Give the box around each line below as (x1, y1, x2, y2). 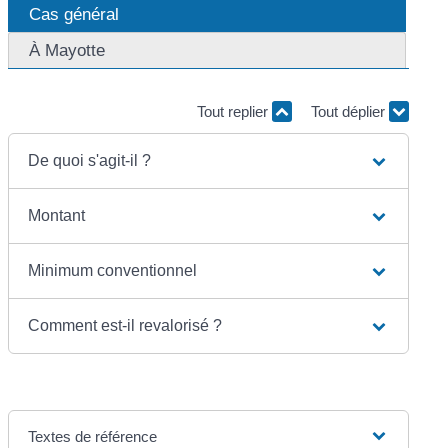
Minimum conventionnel (28, 261, 198, 279)
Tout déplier (310, 103, 389, 121)
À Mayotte (29, 40, 106, 61)
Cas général (29, 4, 120, 25)
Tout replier (196, 103, 272, 121)
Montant (28, 206, 86, 224)
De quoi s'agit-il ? (28, 151, 152, 169)
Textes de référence (28, 427, 158, 445)
